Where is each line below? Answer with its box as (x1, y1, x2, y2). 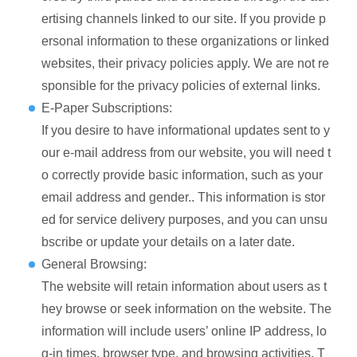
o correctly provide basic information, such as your (41, 167, 323, 182)
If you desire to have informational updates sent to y (41, 123, 330, 137)
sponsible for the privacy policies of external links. (41, 78, 320, 92)
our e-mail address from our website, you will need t (41, 145, 331, 159)
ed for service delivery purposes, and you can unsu (41, 212, 328, 226)
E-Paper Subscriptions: (41, 100, 172, 115)
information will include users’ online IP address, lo (41, 324, 327, 338)
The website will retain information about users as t (41, 279, 327, 293)
